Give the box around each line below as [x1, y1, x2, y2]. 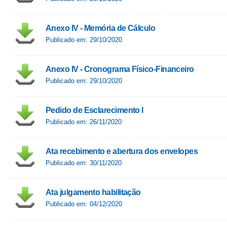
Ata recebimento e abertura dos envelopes [46, 147, 198, 156]
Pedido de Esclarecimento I [46, 106, 143, 115]
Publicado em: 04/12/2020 [46, 200, 122, 208]
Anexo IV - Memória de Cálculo [46, 24, 156, 32]
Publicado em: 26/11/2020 [46, 118, 122, 126]
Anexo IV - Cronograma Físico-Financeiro [46, 65, 194, 73]
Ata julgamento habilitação [46, 188, 141, 197]
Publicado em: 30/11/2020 [46, 159, 122, 167]
